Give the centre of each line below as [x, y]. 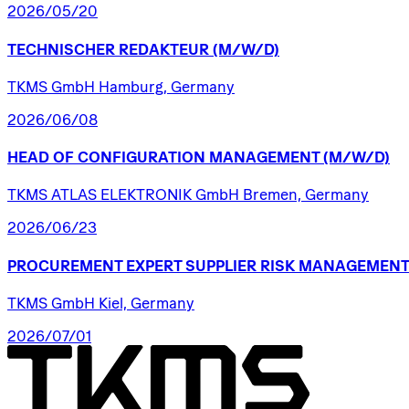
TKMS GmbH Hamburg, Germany [121, 86]
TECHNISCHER [61, 49]
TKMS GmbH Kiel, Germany [101, 303]
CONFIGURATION [142, 157]
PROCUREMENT [65, 265]
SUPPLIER [221, 265]
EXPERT [154, 265]
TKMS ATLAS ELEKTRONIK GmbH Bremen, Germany [188, 195]
